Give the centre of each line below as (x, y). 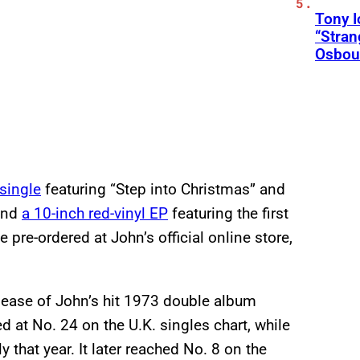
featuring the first (228, 213)
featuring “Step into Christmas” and (163, 189)
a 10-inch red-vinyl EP (95, 213)
